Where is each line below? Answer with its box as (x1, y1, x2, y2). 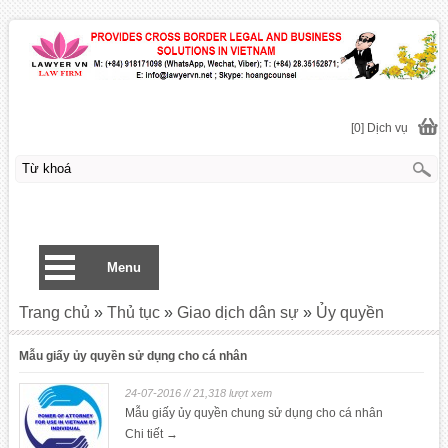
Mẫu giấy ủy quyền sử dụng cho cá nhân (18, 349, 247, 363)
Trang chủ (18, 304, 90, 321)
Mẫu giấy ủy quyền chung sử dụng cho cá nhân (124, 406, 383, 420)
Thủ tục (106, 304, 160, 321)
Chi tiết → (124, 427, 178, 441)
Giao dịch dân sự (176, 304, 299, 321)
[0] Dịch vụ (350, 121, 408, 135)
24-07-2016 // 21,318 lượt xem (124, 387, 272, 399)
